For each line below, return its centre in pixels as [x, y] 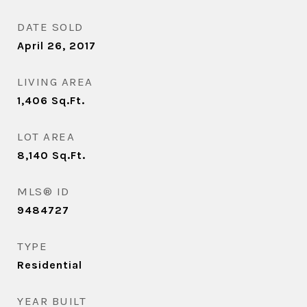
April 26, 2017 [57, 46]
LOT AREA [46, 136]
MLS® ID [44, 191]
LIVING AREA [55, 82]
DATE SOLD [50, 27]
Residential [50, 265]
